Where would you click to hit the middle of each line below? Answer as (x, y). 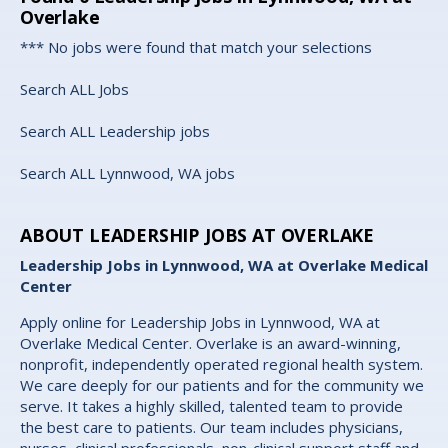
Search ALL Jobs (74, 89)
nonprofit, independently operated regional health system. (221, 364)
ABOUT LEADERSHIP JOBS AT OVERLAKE (197, 235)
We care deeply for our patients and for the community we (222, 385)
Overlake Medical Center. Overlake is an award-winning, (210, 343)
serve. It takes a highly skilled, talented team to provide (211, 406)
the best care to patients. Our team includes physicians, (211, 427)
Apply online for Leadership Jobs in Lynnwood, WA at (200, 322)
